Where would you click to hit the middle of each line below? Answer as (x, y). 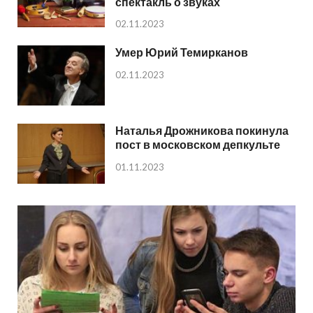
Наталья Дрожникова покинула (202, 130)
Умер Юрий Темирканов (182, 52)
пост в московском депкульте (198, 144)
